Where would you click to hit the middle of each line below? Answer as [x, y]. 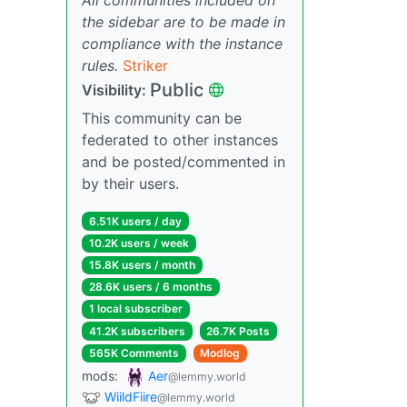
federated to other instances [180, 139]
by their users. [130, 183]
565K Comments [134, 352]
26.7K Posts [238, 331]
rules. [100, 65]
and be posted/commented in [184, 161]
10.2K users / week [139, 243]
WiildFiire [131, 396]
